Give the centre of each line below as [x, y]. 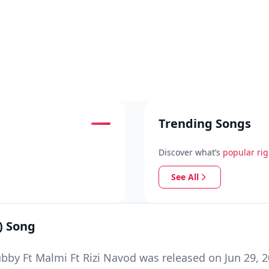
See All [185, 177]
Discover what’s [189, 152]
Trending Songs [205, 123]
